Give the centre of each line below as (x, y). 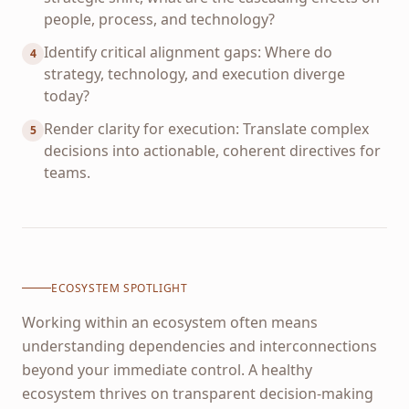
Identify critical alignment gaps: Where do (188, 52)
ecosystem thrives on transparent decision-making (198, 393)
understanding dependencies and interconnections (199, 346)
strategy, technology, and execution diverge (194, 74)
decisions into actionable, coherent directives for (212, 151)
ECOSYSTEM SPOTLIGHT (120, 288)
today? (67, 96)
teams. (67, 173)
